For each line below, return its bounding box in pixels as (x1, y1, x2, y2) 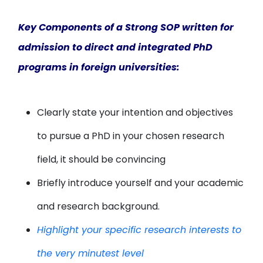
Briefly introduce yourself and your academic (37, 176, 244, 190)
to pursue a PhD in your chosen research (37, 129, 225, 143)
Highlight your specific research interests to (37, 223, 242, 237)
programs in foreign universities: (18, 60, 180, 74)
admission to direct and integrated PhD (18, 41, 213, 54)
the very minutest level (37, 247, 144, 260)
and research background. (37, 200, 160, 213)
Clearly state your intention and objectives (37, 106, 234, 119)
